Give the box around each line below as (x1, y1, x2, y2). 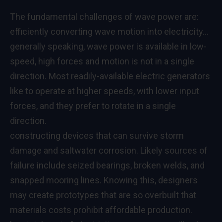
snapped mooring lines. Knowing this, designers (10, 174, 198, 185)
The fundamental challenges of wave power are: (10, 11, 199, 22)
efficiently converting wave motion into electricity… (10, 26, 209, 37)
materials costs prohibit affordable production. (10, 204, 192, 215)
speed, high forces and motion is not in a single (10, 55, 194, 66)
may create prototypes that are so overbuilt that (10, 189, 196, 200)
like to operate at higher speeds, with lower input (10, 85, 199, 96)
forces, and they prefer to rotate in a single (10, 100, 176, 111)
